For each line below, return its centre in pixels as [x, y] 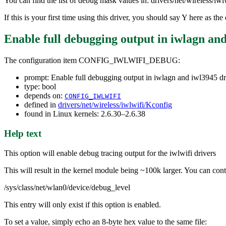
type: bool [40, 87]
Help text [23, 133]
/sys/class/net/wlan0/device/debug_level [67, 187]
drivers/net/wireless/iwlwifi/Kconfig [115, 105]
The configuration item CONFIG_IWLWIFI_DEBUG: [92, 61]
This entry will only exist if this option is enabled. [82, 204]
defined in [41, 105]
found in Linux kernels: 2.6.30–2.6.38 [85, 114]
